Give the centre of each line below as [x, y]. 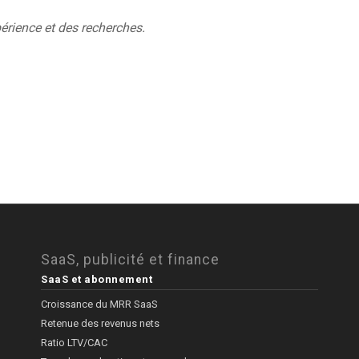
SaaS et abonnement [97, 280]
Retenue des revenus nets [101, 324]
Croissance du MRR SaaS [100, 305]
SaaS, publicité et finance [131, 260]
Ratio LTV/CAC [75, 343]
